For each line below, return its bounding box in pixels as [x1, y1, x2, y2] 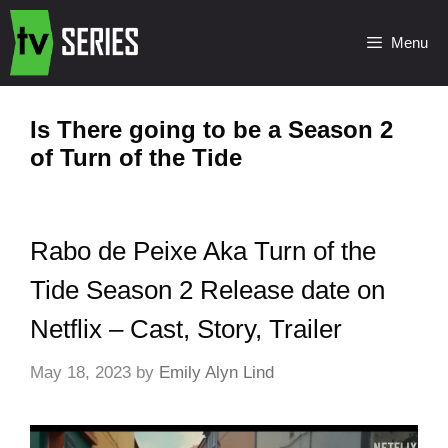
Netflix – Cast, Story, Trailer [30, 314, 342, 344]
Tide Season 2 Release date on [30, 275, 385, 305]
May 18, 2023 [30, 362, 131, 382]
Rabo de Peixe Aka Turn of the [30, 236, 376, 266]
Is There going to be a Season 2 [30, 116, 393, 143]
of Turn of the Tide [30, 144, 242, 171]
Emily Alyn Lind [159, 362, 274, 382]
